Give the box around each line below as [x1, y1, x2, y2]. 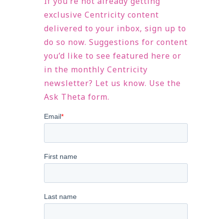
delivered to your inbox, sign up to [44, 22, 187, 34]
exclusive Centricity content [44, 9, 159, 20]
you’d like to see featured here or [44, 50, 182, 61]
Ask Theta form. [44, 91, 110, 102]
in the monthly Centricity [44, 64, 148, 75]
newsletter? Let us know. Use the [44, 77, 181, 88]
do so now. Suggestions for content [44, 36, 188, 47]
